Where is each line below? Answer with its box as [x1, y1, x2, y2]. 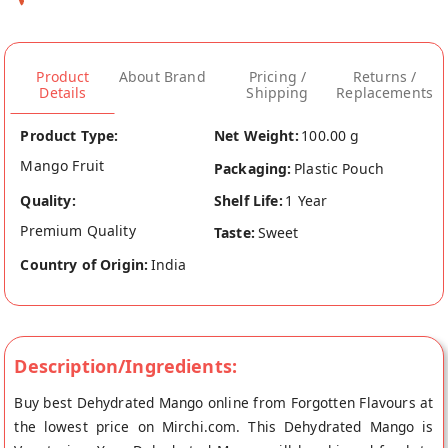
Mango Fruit [20, 156, 105, 176]
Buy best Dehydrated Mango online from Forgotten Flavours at [14, 392, 434, 412]
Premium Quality [20, 220, 136, 240]
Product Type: [20, 126, 119, 146]
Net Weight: [214, 126, 299, 146]
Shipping [246, 83, 309, 103]
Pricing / [248, 67, 307, 87]
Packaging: [214, 158, 292, 178]
